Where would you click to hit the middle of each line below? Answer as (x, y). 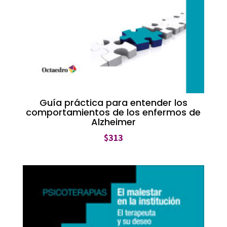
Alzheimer (113, 122)
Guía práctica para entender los (113, 103)
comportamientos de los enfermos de (113, 112)
